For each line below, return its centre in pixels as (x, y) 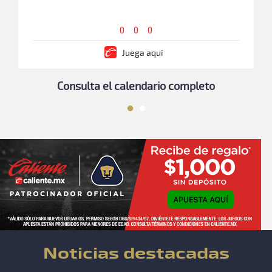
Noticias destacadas (136, 253)
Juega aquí (142, 53)
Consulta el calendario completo (136, 86)
